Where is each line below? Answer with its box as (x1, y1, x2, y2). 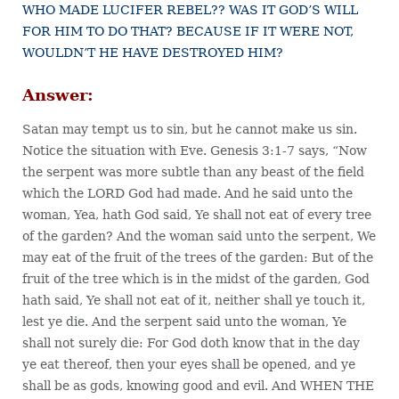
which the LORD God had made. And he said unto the (21, 186, 353, 201)
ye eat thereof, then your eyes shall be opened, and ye (21, 357, 355, 372)
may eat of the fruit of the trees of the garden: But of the (21, 250, 373, 265)
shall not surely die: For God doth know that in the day (21, 336, 360, 351)
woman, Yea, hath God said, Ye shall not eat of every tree (21, 208, 371, 223)
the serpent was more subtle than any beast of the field (21, 165, 364, 180)
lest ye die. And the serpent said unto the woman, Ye (21, 314, 346, 330)
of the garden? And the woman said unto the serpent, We (21, 229, 376, 244)
